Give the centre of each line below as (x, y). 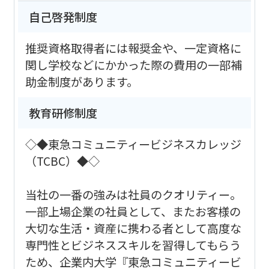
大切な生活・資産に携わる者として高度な (133, 228)
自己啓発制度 (63, 17)
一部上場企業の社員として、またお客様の (133, 211)
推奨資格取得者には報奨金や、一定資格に (133, 48)
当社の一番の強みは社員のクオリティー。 (133, 194)
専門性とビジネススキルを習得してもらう (133, 245)
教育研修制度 (63, 113)
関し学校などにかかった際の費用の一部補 (133, 65)
